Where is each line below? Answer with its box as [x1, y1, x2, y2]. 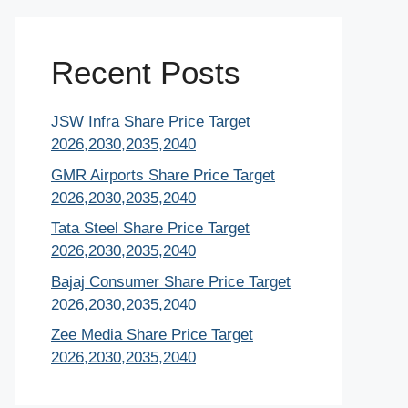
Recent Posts [51, 55, 240, 90]
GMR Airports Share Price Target [51, 166, 275, 184]
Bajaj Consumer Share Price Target [51, 272, 291, 291]
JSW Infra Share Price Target [51, 113, 250, 130]
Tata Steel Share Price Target [51, 219, 250, 237]
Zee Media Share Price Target [51, 326, 253, 343]
